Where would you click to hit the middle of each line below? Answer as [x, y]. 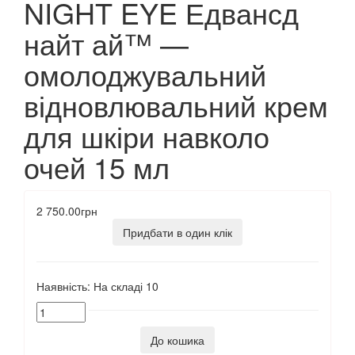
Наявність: [63, 286]
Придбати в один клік [177, 233]
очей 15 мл [97, 167]
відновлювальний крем [176, 105]
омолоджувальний [145, 74]
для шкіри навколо [147, 136]
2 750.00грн [67, 211]
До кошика [177, 340]
